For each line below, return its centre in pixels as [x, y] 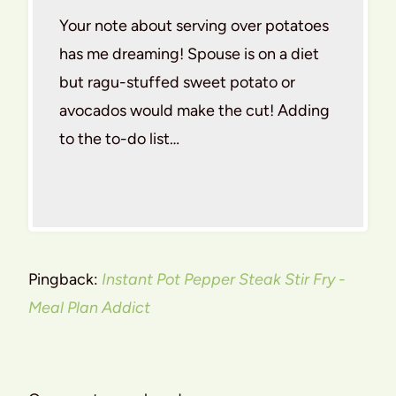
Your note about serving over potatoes [194, 26]
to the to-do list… [119, 139]
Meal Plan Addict [89, 308]
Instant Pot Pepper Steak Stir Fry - [224, 280]
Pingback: [65, 280]
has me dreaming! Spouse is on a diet [189, 54]
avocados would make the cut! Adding [194, 111]
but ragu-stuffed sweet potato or [177, 83]
